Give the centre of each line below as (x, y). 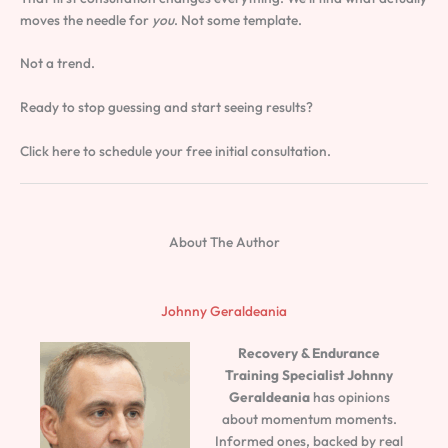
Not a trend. (57, 63)
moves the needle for (86, 19)
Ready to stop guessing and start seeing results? (166, 107)
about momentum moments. (309, 419)
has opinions (349, 397)
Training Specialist (285, 375)
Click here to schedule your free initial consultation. (175, 151)
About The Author (224, 242)
